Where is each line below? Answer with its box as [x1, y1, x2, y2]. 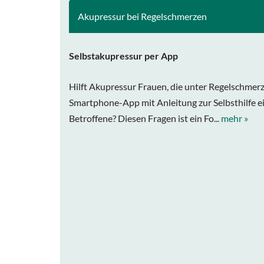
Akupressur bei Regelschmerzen [78, 11, 207, 22]
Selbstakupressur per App [69, 50, 178, 61]
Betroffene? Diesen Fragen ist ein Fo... [69, 113, 221, 124]
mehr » [221, 113, 248, 124]
